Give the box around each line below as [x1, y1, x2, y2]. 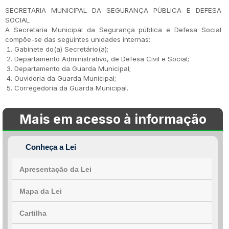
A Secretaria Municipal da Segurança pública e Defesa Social [5, 26, 221, 34]
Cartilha [19, 209, 47, 217]
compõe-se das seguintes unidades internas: [5, 35, 150, 43]
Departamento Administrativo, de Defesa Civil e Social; [14, 55, 189, 63]
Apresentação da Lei [19, 165, 91, 173]
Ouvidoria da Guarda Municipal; [14, 74, 116, 82]
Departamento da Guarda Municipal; [14, 64, 131, 73]
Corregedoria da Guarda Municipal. [14, 84, 128, 92]
